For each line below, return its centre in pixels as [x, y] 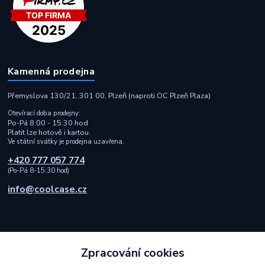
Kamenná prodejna [51, 71]
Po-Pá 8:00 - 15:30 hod [48, 123]
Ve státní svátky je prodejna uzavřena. [66, 142]
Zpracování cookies [132, 253]
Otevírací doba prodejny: [44, 114]
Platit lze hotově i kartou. [49, 132]
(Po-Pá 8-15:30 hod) [39, 171]
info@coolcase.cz [48, 190]
